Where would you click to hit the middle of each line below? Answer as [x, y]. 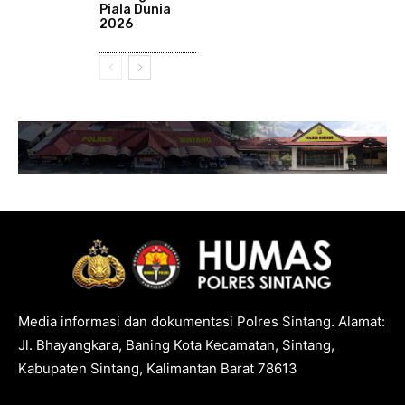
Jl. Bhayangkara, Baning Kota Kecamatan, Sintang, [176, 345]
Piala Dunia [135, 10]
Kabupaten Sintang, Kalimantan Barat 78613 [158, 369]
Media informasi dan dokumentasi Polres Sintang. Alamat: [202, 322]
